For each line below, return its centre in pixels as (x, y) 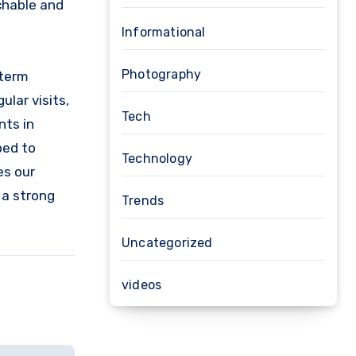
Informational (164, 32)
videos (142, 285)
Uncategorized (167, 243)
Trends (143, 201)
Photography (162, 74)
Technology (157, 159)
